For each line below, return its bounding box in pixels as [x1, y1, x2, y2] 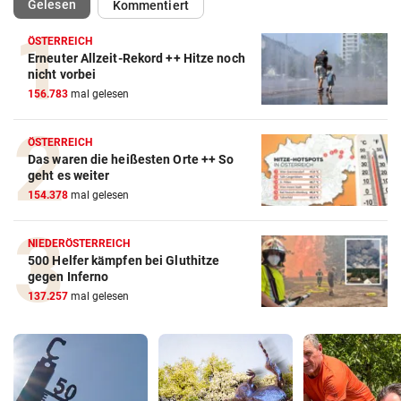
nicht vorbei [28, 67, 97, 82]
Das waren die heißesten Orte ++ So [28, 152, 235, 167]
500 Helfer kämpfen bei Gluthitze [28, 253, 220, 269]
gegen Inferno [28, 269, 109, 285]
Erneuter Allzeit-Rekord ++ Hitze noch [28, 51, 245, 66]
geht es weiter [28, 168, 110, 183]
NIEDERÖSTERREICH [28, 237, 131, 251]
